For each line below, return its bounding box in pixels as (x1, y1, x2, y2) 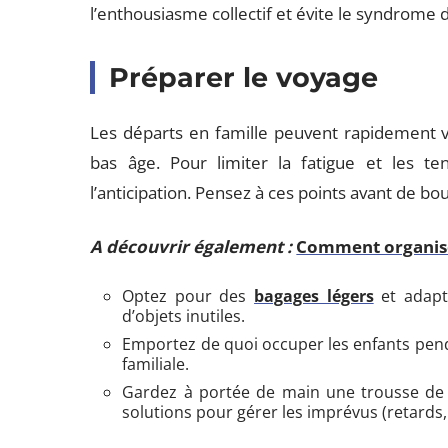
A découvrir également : (90, 235, 293, 258)
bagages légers (254, 285, 374, 307)
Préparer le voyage (109, 61, 379, 94)
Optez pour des (122, 285, 255, 307)
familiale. (122, 353, 190, 375)
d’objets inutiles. (122, 305, 246, 327)
